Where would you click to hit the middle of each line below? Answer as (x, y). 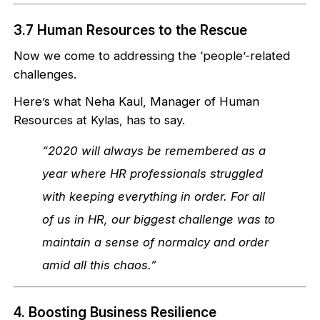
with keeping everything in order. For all (154, 196)
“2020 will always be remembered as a (154, 150)
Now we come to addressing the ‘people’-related (152, 55)
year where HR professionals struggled (153, 173)
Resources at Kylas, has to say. (100, 120)
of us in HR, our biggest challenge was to (159, 219)
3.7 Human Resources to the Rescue (131, 30)
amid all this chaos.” (100, 265)
